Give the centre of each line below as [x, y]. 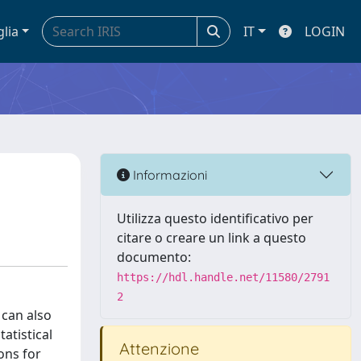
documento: [154, 257]
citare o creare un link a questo [212, 238]
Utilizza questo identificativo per [215, 218]
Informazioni [168, 174]
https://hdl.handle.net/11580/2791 [223, 277]
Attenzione [157, 349]
